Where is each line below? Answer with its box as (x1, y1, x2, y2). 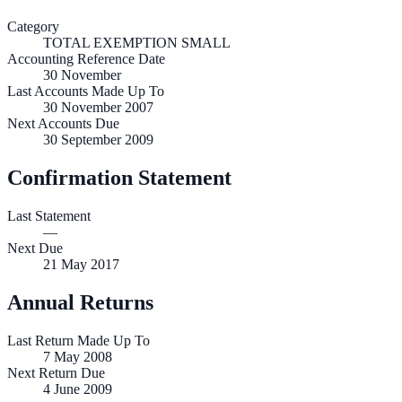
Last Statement (7, 208, 91, 224)
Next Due (7, 240, 63, 257)
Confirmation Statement (7, 166, 232, 190)
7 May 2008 (43, 349, 112, 365)
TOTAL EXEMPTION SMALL (43, 35, 231, 51)
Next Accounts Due (7, 116, 119, 132)
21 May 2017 (43, 257, 119, 273)
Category (7, 19, 59, 35)
